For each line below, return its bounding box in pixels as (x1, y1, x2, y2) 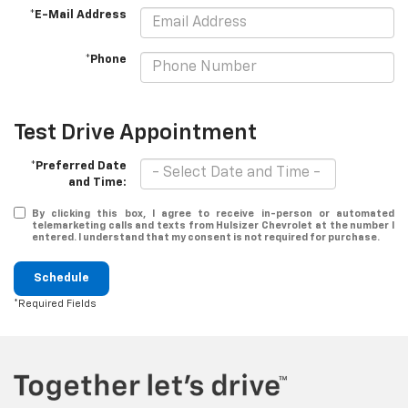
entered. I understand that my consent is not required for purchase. (32, 231, 380, 242)
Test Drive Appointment (14, 121, 257, 144)
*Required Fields (14, 298, 97, 309)
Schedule (34, 271, 89, 284)
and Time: (68, 176, 127, 189)
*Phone (85, 54, 127, 66)
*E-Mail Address (29, 9, 127, 22)
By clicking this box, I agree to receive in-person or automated (32, 208, 394, 219)
